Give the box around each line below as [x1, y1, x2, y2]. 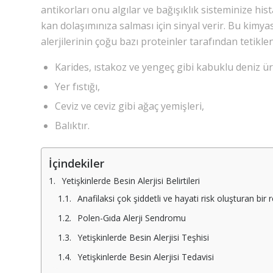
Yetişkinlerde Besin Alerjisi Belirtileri [62, 175, 200, 187]
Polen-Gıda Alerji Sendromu [77, 212, 186, 224]
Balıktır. [55, 119, 92, 133]
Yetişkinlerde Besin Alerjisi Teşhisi [77, 232, 211, 244]
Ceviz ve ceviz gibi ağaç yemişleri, [55, 99, 204, 113]
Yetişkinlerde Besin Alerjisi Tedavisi [77, 251, 214, 263]
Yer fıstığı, [55, 80, 100, 94]
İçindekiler [49, 156, 104, 171]
